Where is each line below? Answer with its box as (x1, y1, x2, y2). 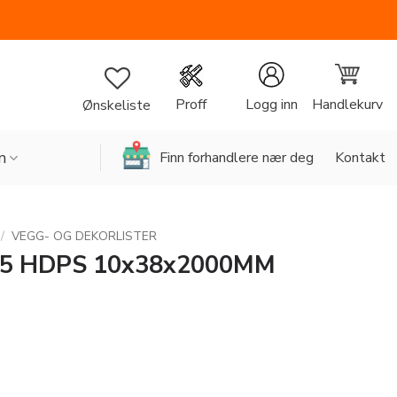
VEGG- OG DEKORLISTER (12, 228, 158, 245)
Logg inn (245, 95, 298, 115)
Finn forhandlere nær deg (160, 147, 314, 167)
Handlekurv (311, 94, 383, 114)
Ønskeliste (82, 95, 151, 115)
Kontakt (335, 147, 385, 167)
